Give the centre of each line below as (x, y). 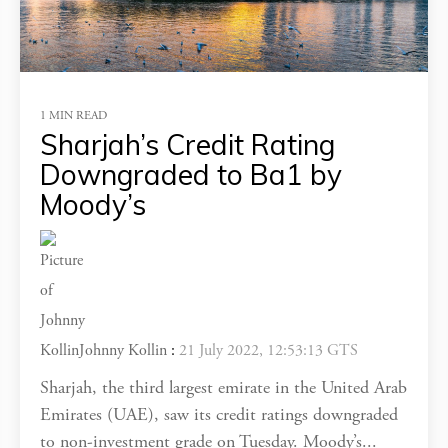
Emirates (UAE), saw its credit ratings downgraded (219, 416)
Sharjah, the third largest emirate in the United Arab (223, 389)
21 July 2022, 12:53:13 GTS (268, 351)
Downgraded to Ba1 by (191, 175)
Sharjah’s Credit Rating (187, 145)
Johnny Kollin (121, 351)
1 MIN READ (73, 116)
